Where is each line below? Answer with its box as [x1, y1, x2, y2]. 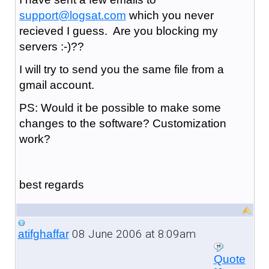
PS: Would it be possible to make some [19, 101, 221, 114]
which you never [125, 8, 214, 22]
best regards [19, 178, 84, 191]
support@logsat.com [19, 8, 126, 22]
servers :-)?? [19, 40, 84, 53]
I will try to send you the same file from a [19, 62, 224, 76]
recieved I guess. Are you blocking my [19, 24, 218, 37]
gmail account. [19, 78, 94, 91]
